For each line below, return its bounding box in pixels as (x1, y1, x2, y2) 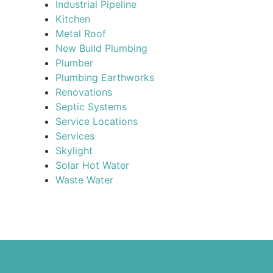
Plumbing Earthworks (55, 71, 154, 84)
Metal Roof (55, 27, 106, 40)
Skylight (55, 144, 93, 157)
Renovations (55, 86, 112, 99)
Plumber (55, 57, 93, 69)
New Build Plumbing (55, 42, 147, 55)
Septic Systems (55, 101, 127, 113)
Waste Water (55, 174, 113, 186)
